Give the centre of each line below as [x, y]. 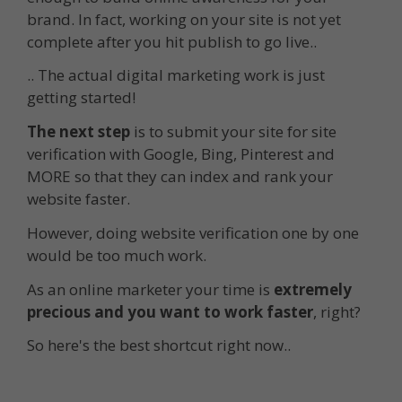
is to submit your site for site [233, 132]
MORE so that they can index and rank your [180, 177]
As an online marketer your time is [150, 289]
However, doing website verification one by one [193, 232]
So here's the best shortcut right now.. [159, 345]
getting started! [81, 98]
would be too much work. [117, 255]
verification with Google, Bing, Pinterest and [181, 154]
